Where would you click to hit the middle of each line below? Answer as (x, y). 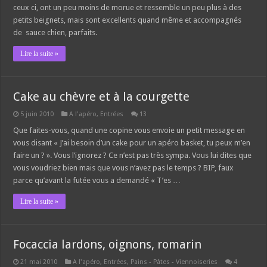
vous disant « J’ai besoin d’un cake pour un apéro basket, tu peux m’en (132, 142)
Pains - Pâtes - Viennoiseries (174, 262)
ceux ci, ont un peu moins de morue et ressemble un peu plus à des (128, 7)
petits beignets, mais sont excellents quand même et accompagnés (128, 20)
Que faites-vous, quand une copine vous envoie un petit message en (129, 130)
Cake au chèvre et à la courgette (102, 96)
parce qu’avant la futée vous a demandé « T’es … (97, 180)
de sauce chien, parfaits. (55, 32)
